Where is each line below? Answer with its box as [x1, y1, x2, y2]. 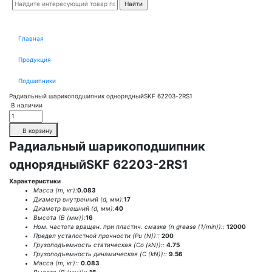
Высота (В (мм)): [33, 214, 86, 221]
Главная [18, 35, 44, 42]
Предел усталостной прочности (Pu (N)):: [33, 232, 160, 239]
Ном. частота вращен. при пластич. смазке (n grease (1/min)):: [33, 223, 225, 230]
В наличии [11, 101, 42, 109]
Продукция [18, 56, 51, 63]
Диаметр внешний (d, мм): [33, 205, 115, 212]
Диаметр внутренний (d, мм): [33, 195, 124, 203]
